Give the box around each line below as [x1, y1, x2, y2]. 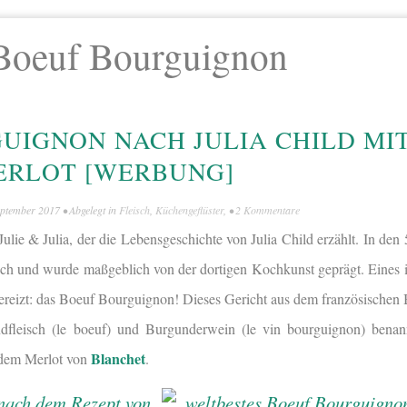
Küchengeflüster [155, 203, 223, 218]
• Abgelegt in [60, 203, 119, 218]
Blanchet [91, 348, 145, 370]
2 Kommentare [235, 203, 300, 218]
